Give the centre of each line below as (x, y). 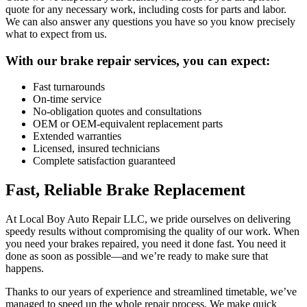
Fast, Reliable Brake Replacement (125, 190)
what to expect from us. (56, 34)
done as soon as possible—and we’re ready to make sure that (137, 256)
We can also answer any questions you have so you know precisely (150, 21)
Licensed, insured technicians (96, 149)
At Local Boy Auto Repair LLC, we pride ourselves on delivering (148, 219)
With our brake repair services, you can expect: (138, 60)
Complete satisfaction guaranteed (104, 161)
